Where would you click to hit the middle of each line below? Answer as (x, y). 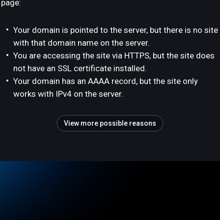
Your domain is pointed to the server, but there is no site (116, 30)
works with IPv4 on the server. (68, 94)
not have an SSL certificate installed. (80, 68)
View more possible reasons (110, 123)
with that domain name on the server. (82, 43)
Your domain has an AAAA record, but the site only (106, 81)
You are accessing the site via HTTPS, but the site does (114, 55)
